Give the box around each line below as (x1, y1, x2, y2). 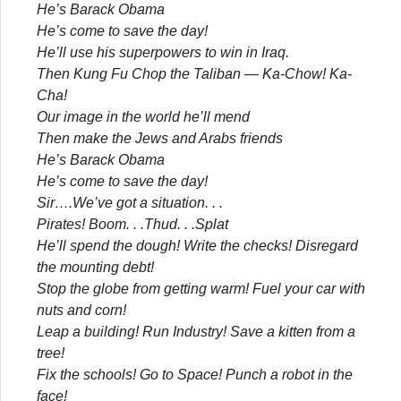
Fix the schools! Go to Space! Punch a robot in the (37, 366, 353, 382)
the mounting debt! (37, 259, 154, 275)
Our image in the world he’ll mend (37, 108, 250, 124)
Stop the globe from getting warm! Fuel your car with (37, 280, 365, 296)
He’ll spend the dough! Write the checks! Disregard (37, 237, 358, 253)
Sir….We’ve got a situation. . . (37, 194, 223, 210)
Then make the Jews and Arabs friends (37, 130, 283, 146)
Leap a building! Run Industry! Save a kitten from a (37, 323, 355, 339)
